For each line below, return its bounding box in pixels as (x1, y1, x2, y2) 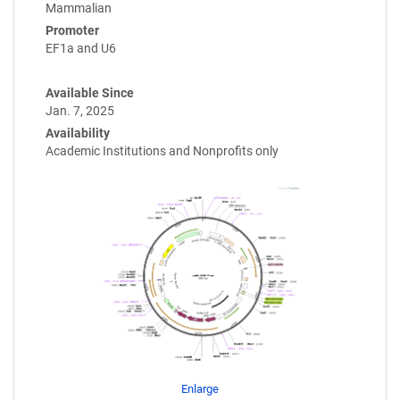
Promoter (46, 23, 99, 38)
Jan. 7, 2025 (46, 104, 114, 119)
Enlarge (181, 381, 219, 396)
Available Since (46, 86, 134, 101)
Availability (46, 126, 110, 141)
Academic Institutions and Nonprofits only (46, 144, 279, 159)
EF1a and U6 (46, 41, 116, 56)
